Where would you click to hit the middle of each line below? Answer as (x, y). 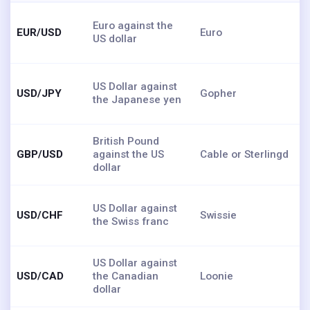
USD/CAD (40, 276)
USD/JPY (39, 93)
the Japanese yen (137, 99)
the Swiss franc (131, 221)
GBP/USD (40, 154)
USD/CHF (40, 215)
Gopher (218, 93)
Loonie (217, 276)
